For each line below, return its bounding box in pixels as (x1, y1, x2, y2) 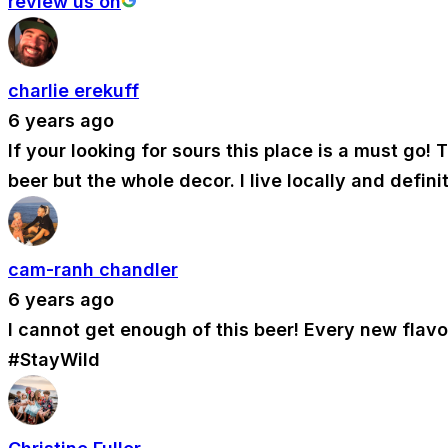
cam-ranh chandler (8, 259, 178, 281)
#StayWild (8, 349, 100, 371)
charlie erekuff (8, 80, 139, 102)
